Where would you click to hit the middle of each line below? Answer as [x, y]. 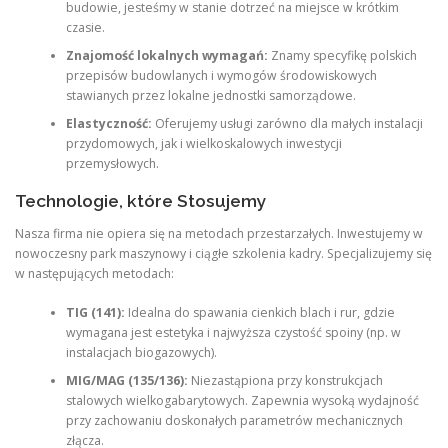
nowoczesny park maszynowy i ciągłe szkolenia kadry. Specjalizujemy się [223, 254]
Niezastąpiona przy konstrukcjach [285, 380]
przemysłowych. [112, 163]
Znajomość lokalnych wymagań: [166, 55]
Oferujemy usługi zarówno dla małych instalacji [287, 123]
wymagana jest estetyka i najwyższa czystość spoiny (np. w [233, 332]
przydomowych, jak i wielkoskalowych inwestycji [203, 143]
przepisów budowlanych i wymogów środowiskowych [221, 75]
